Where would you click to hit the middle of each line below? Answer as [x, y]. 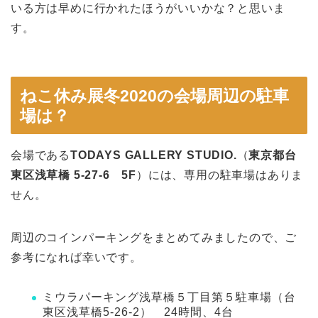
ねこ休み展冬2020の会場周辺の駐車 [154, 96]
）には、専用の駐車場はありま [220, 175]
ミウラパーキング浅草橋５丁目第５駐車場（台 [169, 297]
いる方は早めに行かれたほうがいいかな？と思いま [148, 8]
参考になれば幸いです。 [76, 257]
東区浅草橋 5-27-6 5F [73, 175]
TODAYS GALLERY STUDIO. [154, 155]
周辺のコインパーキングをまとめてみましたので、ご [154, 237]
